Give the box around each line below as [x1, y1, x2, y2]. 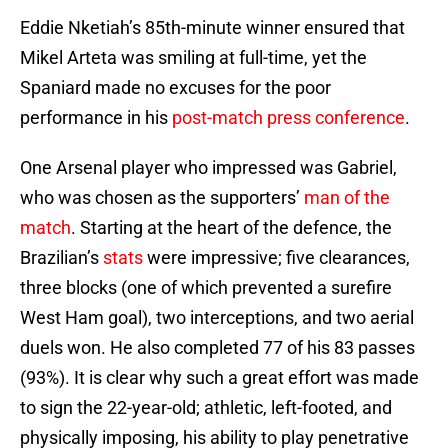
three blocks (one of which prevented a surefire [20, 277, 392, 299]
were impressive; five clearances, [143, 247, 410, 269]
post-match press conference [172, 107, 405, 129]
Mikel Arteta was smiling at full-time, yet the [20, 47, 367, 69]
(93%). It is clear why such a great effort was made [20, 367, 419, 389]
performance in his [20, 107, 172, 129]
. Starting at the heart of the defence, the [71, 217, 392, 239]
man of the [304, 187, 390, 209]
